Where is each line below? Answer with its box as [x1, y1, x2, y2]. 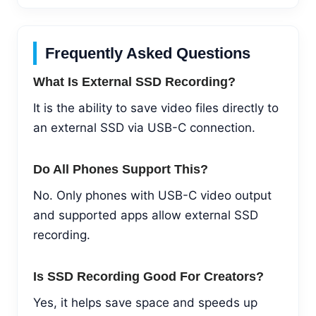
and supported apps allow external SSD [33, 207, 258, 222]
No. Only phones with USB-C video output [33, 188, 272, 202]
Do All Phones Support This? [33, 162, 208, 176]
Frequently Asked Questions [45, 44, 250, 62]
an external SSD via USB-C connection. [33, 120, 255, 135]
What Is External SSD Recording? [33, 74, 236, 89]
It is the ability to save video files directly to [33, 100, 279, 115]
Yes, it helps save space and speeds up [33, 295, 257, 310]
